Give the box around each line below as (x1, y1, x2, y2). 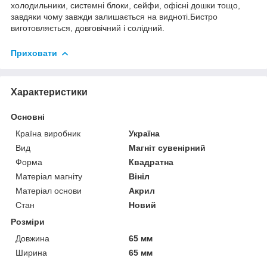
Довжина (15, 233, 49, 243)
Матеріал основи (15, 185, 82, 195)
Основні (11, 111, 45, 122)
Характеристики (11, 86, 88, 97)
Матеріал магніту (15, 171, 82, 181)
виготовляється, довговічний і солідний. (11, 23, 164, 33)
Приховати (11, 48, 57, 58)
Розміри (11, 216, 45, 226)
